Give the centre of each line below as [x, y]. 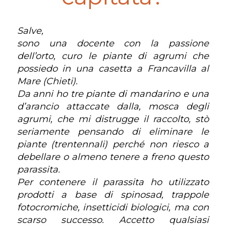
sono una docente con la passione [113, 43]
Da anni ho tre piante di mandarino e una [113, 94]
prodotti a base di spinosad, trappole [113, 194]
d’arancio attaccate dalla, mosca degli [113, 106]
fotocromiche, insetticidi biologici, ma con [113, 207]
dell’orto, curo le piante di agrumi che [113, 56]
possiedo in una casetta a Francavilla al [113, 68]
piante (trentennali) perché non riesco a [113, 144]
